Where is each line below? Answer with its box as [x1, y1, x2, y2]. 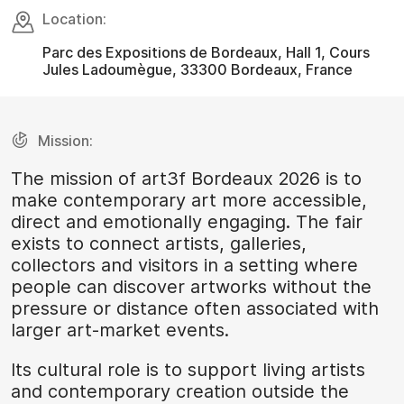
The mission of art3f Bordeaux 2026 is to [11, 168, 362, 190]
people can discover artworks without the [11, 276, 372, 298]
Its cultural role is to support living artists [11, 359, 365, 381]
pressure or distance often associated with [11, 298, 379, 320]
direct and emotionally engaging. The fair [11, 211, 363, 234]
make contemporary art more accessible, [11, 189, 367, 212]
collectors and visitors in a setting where [11, 254, 358, 277]
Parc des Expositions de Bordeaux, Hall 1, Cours [42, 43, 370, 62]
